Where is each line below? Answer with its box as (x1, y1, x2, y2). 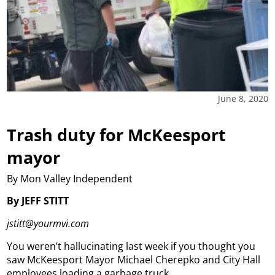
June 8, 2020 (217, 93, 268, 105)
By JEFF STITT (7, 194, 69, 208)
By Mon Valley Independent (7, 172, 133, 186)
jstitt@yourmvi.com (7, 217, 90, 231)
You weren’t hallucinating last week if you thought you (7, 239, 256, 254)
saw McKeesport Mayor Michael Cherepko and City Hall (7, 253, 261, 267)
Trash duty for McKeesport (7, 123, 227, 147)
